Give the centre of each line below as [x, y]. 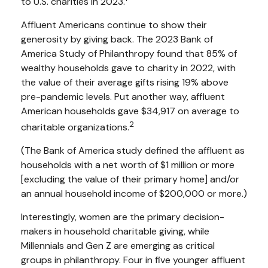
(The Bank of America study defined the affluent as [133, 151]
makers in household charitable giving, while [115, 232]
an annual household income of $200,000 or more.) [134, 194]
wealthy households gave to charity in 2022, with [128, 68]
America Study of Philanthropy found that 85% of [129, 53]
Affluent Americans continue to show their [114, 25]
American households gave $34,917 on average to [130, 111]
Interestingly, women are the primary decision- [123, 217]
